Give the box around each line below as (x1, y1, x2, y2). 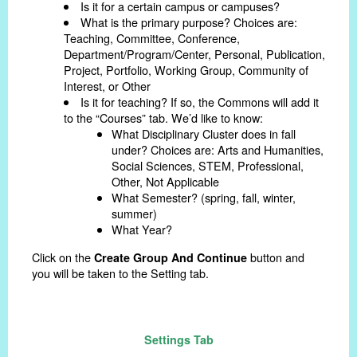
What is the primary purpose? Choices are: (80, 14, 298, 31)
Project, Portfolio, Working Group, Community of (64, 61, 308, 79)
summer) (112, 205, 157, 222)
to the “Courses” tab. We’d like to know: (64, 109, 263, 127)
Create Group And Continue (94, 249, 247, 265)
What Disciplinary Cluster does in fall (112, 125, 296, 143)
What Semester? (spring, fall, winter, (112, 189, 296, 206)
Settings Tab (143, 331, 214, 347)
